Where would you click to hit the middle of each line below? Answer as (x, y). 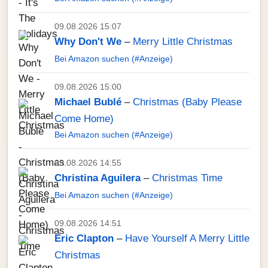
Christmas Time (187, 178)
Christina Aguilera (98, 178)
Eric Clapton (84, 238)
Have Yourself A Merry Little (187, 238)
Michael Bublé (88, 102)
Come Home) (84, 119)
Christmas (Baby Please (187, 102)
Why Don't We (88, 42)
